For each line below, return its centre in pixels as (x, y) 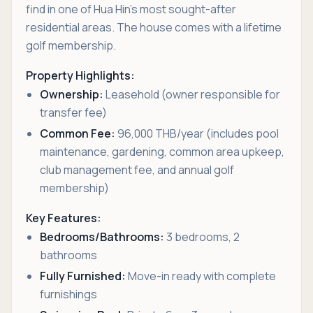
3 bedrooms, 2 (202, 237)
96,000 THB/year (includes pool (197, 133)
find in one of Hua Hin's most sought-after (131, 9)
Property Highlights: (80, 75)
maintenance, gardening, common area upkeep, (162, 152)
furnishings (68, 294)
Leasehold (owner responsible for (192, 94)
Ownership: (72, 94)
